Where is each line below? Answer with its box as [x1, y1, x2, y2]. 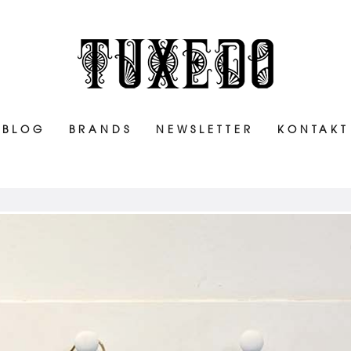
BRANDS [68, 122, 132, 136]
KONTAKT [277, 122, 349, 136]
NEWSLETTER [155, 122, 254, 136]
